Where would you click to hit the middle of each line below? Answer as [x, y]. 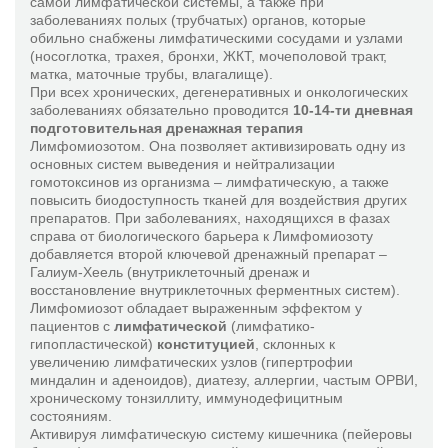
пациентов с [72, 326]
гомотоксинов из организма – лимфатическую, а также [209, 182]
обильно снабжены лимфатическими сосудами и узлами [216, 38]
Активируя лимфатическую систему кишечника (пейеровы [221, 434]
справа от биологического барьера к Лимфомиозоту [201, 236]
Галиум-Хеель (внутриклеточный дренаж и [170, 272]
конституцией [206, 344]
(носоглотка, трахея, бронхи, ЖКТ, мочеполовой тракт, [208, 56]
